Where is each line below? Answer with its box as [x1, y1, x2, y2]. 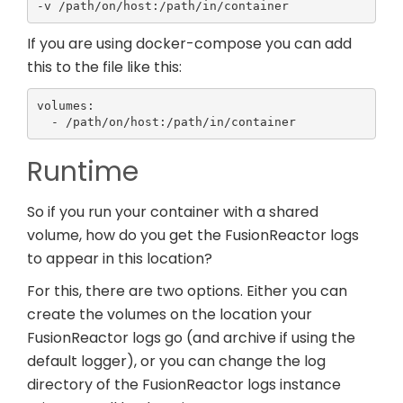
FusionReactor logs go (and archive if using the [27, 327, 355, 349]
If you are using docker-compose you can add [27, 33, 352, 55]
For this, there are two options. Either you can [27, 281, 347, 302]
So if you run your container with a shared [27, 201, 318, 223]
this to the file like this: [27, 57, 182, 78]
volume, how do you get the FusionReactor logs [27, 225, 359, 246]
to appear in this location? [27, 248, 212, 270]
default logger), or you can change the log [27, 351, 326, 372]
